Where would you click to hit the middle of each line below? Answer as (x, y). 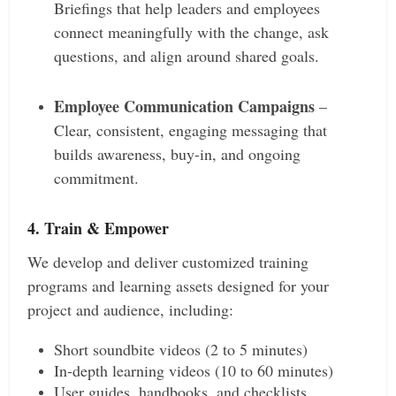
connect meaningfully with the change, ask (192, 32)
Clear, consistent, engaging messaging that (191, 130)
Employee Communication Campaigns (185, 107)
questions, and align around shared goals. (187, 56)
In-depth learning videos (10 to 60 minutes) (194, 371)
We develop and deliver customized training (168, 262)
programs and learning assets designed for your (179, 286)
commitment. (97, 178)
